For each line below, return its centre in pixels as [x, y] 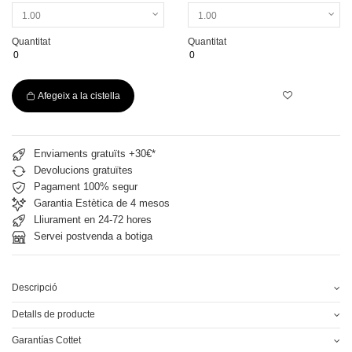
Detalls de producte [53, 314]
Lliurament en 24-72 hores [93, 220]
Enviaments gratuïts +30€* [95, 154]
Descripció [35, 288]
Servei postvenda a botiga [93, 236]
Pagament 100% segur [86, 187]
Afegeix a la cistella [79, 95]
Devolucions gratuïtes [83, 170]
